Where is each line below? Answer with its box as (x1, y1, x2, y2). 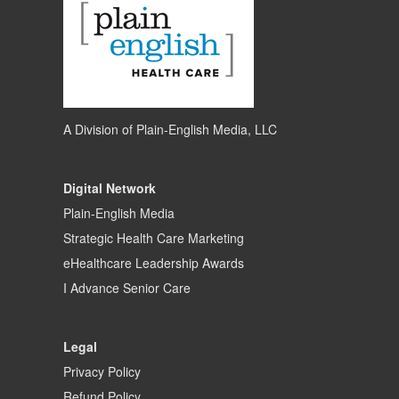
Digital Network (63, 179, 156, 198)
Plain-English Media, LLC (136, 120, 277, 139)
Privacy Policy (63, 362, 141, 381)
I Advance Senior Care (63, 279, 191, 297)
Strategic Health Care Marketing (63, 229, 244, 248)
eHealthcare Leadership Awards (63, 254, 244, 273)
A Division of (63, 120, 136, 139)
